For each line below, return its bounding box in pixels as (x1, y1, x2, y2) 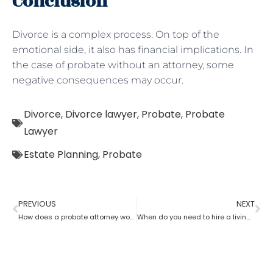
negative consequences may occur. (12, 74, 183, 86)
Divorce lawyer (65, 107, 137, 121)
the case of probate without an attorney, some (12, 58, 234, 71)
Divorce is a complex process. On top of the (12, 28, 219, 40)
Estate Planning (24, 147, 98, 161)
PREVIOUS (18, 198, 56, 209)
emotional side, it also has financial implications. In (12, 43, 253, 55)
